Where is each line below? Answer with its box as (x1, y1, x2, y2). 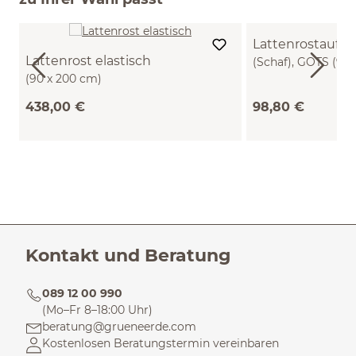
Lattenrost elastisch (25, 53, 151, 68)
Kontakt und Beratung (25, 245, 230, 265)
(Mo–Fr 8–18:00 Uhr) (42, 303, 153, 317)
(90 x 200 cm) (25, 72, 102, 86)
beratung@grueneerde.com (42, 319, 196, 334)
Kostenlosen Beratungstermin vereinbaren (42, 336, 279, 350)
